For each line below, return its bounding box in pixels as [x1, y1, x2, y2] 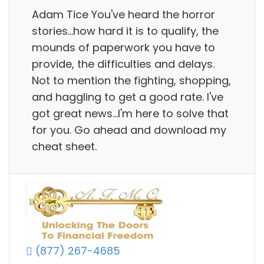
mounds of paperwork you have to [32, 39, 215, 55]
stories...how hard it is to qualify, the [32, 23, 219, 38]
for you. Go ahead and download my [32, 122, 226, 137]
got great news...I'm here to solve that [32, 105, 229, 121]
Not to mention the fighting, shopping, [32, 72, 231, 88]
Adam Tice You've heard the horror [32, 6, 215, 22]
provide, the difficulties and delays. [32, 56, 214, 71]
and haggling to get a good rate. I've [32, 89, 223, 104]
